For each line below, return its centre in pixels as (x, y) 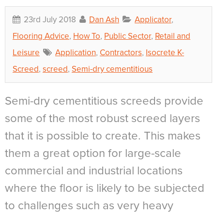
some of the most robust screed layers (102, 118)
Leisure (26, 52)
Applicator (153, 19)
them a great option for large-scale (93, 153)
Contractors (121, 52)
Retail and (173, 36)
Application (76, 52)
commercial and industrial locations (94, 170)
